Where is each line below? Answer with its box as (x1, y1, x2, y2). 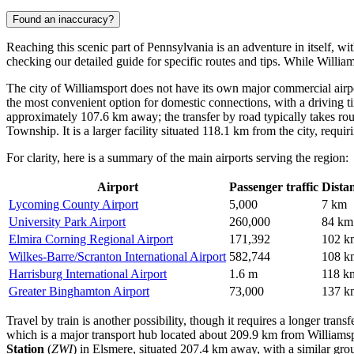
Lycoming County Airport (9, 197, 138, 211)
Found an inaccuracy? (13, 13, 114, 25)
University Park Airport (9, 214, 126, 228)
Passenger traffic (229, 179, 318, 194)
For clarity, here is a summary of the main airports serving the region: (6, 150, 348, 164)
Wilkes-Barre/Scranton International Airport (9, 249, 226, 263)
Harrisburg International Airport (9, 266, 167, 281)
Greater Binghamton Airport (9, 284, 149, 298)
